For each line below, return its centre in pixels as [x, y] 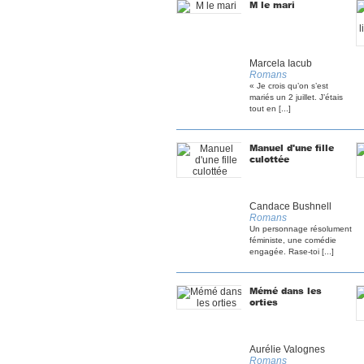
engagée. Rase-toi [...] [292, 251]
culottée [269, 159]
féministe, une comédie [293, 240]
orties [264, 302]
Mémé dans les [286, 290]
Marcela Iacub [281, 63]
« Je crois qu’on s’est [289, 86]
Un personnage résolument [301, 229]
